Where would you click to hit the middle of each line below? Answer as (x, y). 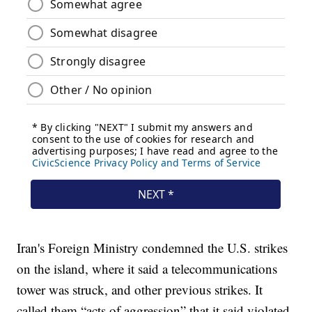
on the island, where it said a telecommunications (147, 268)
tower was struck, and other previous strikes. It (140, 289)
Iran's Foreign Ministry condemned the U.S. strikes (153, 247)
